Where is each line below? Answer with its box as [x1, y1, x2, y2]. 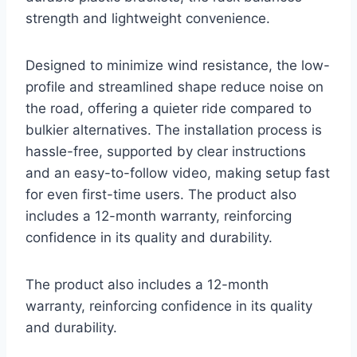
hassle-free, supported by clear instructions [25, 143, 306, 160]
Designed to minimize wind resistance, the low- [25, 57, 330, 74]
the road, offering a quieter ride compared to [25, 100, 312, 117]
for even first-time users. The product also [25, 186, 296, 203]
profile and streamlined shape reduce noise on [25, 79, 324, 96]
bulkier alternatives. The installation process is [25, 122, 322, 139]
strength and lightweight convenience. [25, 10, 270, 27]
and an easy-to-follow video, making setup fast [25, 165, 330, 182]
